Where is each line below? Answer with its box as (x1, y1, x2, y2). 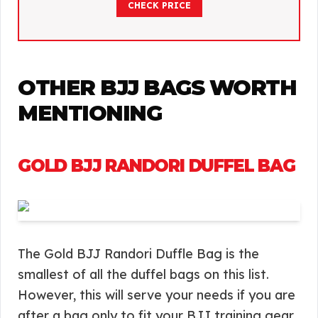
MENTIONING (18, 100, 161, 126)
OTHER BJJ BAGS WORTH (18, 75, 296, 101)
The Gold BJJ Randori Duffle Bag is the (18, 246, 259, 262)
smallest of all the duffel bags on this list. (18, 266, 269, 283)
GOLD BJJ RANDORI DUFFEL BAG (18, 155, 295, 176)
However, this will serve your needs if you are (18, 287, 295, 303)
